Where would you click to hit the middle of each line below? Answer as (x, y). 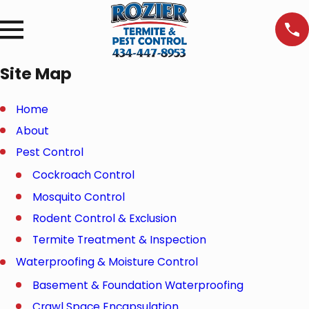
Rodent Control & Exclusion (104, 218)
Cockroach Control (83, 175)
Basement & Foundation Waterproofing (138, 285)
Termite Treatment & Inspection (119, 239)
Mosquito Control (78, 197)
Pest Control (50, 152)
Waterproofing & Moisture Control (107, 262)
